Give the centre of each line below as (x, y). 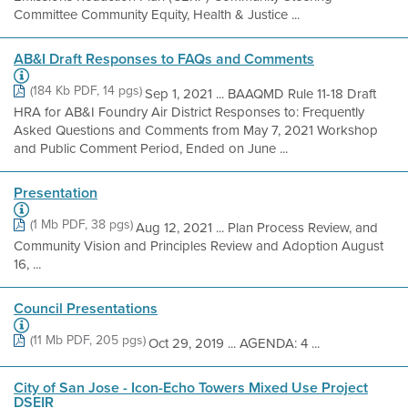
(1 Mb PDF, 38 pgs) (82, 224)
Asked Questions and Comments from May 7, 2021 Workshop (196, 130)
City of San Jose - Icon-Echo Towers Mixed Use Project (191, 388)
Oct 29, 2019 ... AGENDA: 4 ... (234, 343)
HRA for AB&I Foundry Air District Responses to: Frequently (189, 112)
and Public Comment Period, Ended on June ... (151, 148)
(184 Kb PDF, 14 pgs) (86, 91)
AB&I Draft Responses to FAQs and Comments (164, 59)
